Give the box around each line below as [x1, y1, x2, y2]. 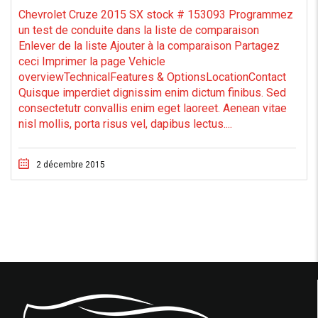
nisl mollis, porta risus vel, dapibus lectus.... [18, 117, 232, 131]
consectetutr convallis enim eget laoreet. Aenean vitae [18, 102, 287, 115]
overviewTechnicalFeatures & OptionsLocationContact [18, 70, 286, 84]
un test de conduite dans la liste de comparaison [18, 23, 259, 37]
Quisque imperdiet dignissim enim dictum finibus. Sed [18, 86, 286, 99]
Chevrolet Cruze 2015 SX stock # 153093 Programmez [18, 8, 293, 21]
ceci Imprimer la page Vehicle [18, 55, 165, 68]
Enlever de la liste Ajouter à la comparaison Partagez [18, 39, 280, 53]
